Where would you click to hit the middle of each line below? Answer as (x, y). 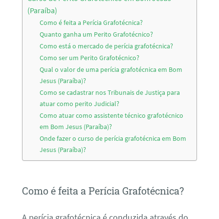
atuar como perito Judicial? (80, 104)
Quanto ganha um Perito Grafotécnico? (97, 34)
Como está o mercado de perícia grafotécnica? (107, 46)
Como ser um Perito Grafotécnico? (90, 58)
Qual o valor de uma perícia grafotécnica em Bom (111, 70)
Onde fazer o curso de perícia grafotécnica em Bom (113, 139)
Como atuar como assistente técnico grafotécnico (112, 116)
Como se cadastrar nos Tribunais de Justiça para (110, 93)
